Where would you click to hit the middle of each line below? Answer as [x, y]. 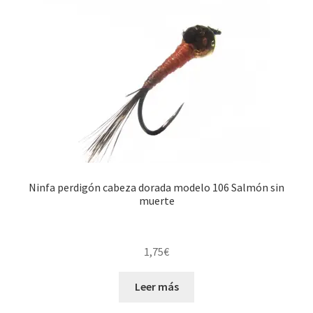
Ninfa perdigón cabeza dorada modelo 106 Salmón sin [156, 187]
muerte [156, 200]
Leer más [156, 287]
